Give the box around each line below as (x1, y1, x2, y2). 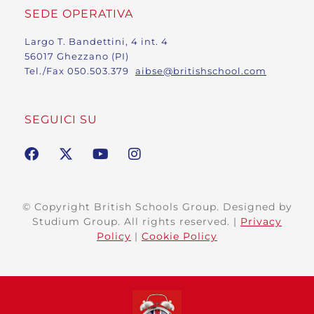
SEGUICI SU (25, 113, 101, 126)
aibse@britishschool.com (135, 65, 266, 76)
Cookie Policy (142, 230, 217, 243)
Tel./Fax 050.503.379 (25, 65, 135, 76)
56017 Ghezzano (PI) (25, 50, 135, 62)
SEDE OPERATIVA (25, 7, 133, 20)
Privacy (240, 215, 282, 228)
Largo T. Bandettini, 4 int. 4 (25, 36, 175, 47)
